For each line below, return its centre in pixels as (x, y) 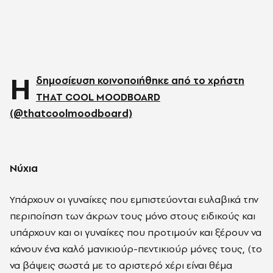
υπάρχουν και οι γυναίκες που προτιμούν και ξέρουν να (136, 232)
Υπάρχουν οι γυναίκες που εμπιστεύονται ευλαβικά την (134, 199)
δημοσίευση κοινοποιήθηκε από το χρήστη (140, 80)
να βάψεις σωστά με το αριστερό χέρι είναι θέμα (121, 265)
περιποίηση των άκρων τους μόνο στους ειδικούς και (133, 216)
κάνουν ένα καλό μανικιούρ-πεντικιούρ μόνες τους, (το (136, 249)
